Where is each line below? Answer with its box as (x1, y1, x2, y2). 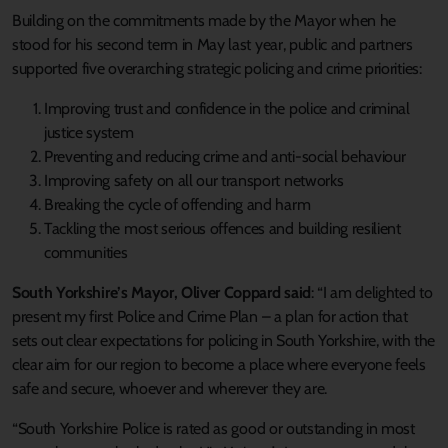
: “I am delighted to (310, 283, 433, 303)
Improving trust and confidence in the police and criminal (44, 99, 410, 119)
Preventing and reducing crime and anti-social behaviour (44, 147, 406, 167)
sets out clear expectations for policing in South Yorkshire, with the (12, 331, 435, 351)
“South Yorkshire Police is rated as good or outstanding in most (12, 419, 415, 439)
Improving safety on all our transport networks (44, 171, 344, 191)
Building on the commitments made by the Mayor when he (12, 11, 397, 31)
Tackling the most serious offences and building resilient (44, 219, 401, 239)
